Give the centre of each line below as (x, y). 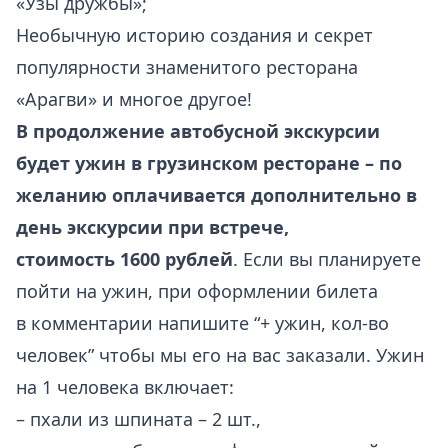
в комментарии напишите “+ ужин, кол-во (202, 323)
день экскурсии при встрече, (152, 227)
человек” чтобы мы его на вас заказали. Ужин (220, 355)
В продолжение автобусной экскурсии (198, 131)
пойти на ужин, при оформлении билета (197, 291)
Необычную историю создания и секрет (194, 35)
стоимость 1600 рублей (124, 259)
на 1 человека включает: (125, 387)
